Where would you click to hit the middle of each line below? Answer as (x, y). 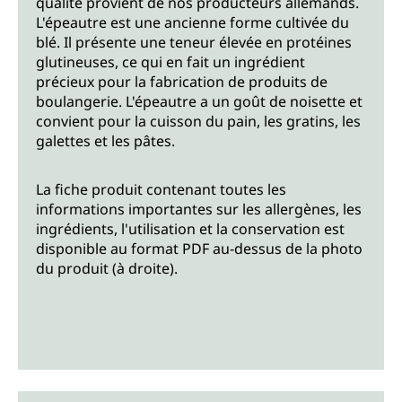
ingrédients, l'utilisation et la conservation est (190, 229)
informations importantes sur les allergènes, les (199, 210)
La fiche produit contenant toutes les (161, 190)
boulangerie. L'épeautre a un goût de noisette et (199, 102)
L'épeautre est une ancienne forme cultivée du (192, 23)
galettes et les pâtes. (105, 141)
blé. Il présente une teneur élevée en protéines (194, 43)
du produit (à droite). (107, 269)
